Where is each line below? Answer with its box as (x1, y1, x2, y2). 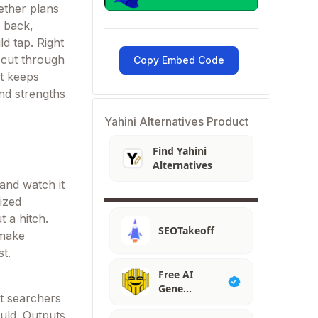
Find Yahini (153, 144, 207, 158)
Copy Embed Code (133, 54, 224, 67)
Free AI (158, 268, 194, 282)
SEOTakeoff (158, 224, 215, 238)
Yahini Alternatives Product (104, 114, 249, 129)
